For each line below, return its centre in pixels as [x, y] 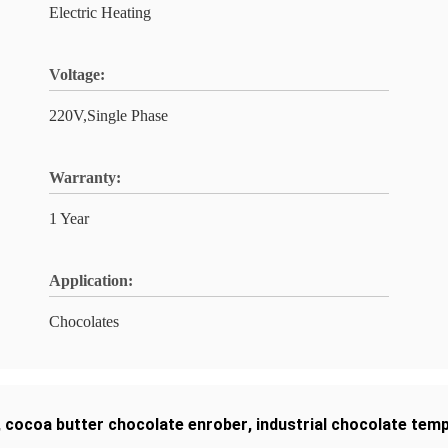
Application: [91, 280]
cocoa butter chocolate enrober [126, 424]
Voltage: [77, 74]
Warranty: [85, 177]
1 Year [69, 218]
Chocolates [84, 321]
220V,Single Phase [108, 115]
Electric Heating [100, 12]
